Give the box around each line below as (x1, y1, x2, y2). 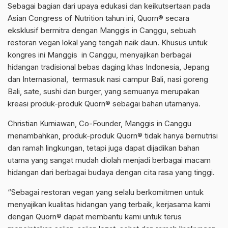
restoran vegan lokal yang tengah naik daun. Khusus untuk (8, 37, 208, 47)
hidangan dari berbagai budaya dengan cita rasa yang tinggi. (8, 167, 215, 177)
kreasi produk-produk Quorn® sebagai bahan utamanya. (8, 98, 201, 108)
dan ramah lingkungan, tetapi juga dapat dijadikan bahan (8, 142, 199, 153)
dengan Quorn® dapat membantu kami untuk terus (8, 211, 182, 221)
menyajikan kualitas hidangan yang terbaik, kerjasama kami (8, 199, 210, 209)
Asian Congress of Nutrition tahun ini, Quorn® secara (8, 13, 189, 23)
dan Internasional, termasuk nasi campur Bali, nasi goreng (8, 74, 208, 84)
